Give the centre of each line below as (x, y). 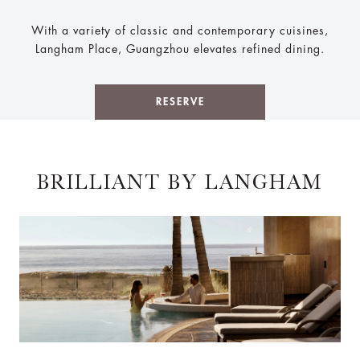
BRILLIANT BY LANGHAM (180, 182)
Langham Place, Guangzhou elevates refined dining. (180, 49)
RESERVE (180, 101)
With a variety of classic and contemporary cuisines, (180, 30)
